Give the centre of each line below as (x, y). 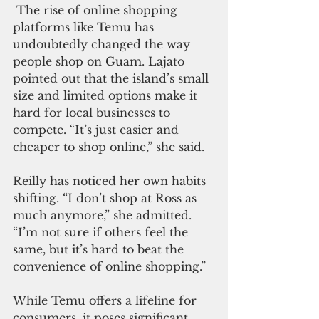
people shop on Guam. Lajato (100, 62)
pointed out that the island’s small (113, 79)
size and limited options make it (107, 96)
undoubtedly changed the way (103, 45)
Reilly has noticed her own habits (111, 181)
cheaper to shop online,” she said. (109, 147)
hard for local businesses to (93, 113)
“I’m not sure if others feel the (102, 232)
